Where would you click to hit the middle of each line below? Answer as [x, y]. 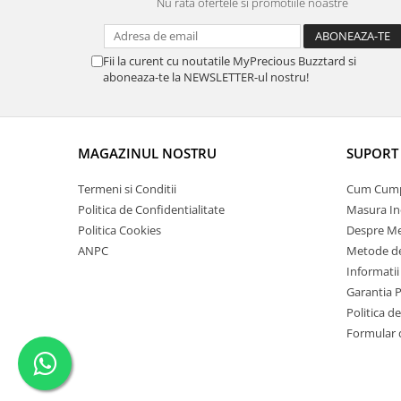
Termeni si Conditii [127, 188]
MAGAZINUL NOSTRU [147, 153]
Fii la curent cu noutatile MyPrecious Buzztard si [230, 60]
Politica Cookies [119, 230]
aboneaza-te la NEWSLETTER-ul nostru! [206, 77]
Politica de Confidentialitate [151, 209]
